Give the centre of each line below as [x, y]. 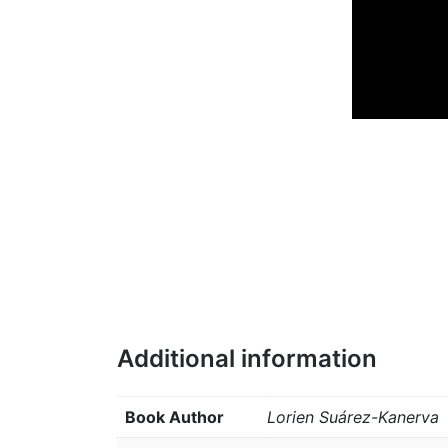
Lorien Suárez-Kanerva [353, 417]
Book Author [174, 417]
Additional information [247, 359]
